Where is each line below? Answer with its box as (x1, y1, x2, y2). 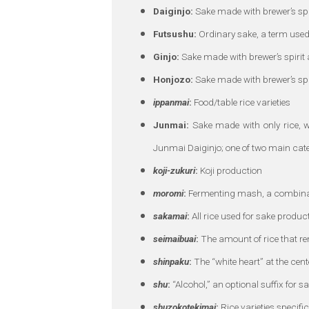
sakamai (153, 210, 187, 222)
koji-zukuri (153, 165, 195, 177)
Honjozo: (153, 74, 193, 86)
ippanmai (153, 97, 189, 108)
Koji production (198, 165, 262, 177)
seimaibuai (153, 233, 196, 245)
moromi (153, 188, 183, 199)
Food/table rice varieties (192, 97, 290, 108)
